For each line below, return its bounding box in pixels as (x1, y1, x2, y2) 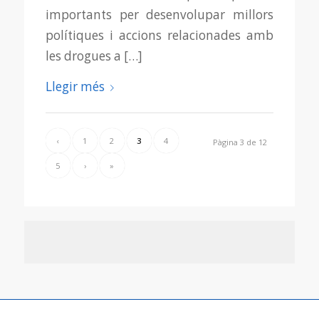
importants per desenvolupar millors (45, 6, 274, 23)
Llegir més (45, 78, 105, 95)
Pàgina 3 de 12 (213, 137, 268, 148)
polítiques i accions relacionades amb (45, 26, 274, 43)
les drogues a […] (45, 47, 142, 64)
